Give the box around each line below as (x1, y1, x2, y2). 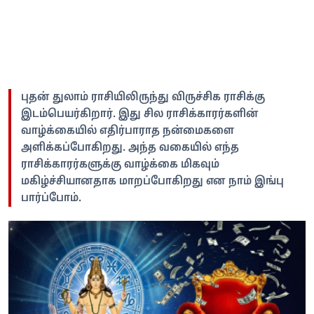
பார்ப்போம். (21, 191, 84, 205)
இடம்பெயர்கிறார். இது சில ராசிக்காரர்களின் (21, 107, 259, 121)
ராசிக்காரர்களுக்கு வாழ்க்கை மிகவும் (21, 158, 219, 172)
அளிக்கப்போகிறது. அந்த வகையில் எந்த (21, 141, 239, 155)
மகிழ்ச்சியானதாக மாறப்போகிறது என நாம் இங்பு (21, 175, 284, 189)
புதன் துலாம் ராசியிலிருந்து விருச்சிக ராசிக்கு (21, 90, 265, 104)
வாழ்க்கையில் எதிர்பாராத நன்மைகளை (21, 124, 234, 138)
